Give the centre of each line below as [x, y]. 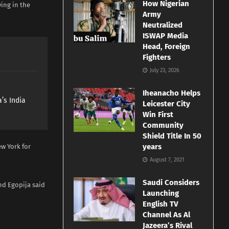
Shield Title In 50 [172, 136]
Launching [161, 193]
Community [163, 125]
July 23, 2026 [164, 71]
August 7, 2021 [167, 160]
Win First [158, 115]
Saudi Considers [171, 183]
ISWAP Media [166, 36]
